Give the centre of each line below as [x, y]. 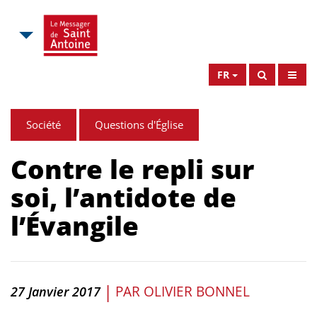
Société [44, 125]
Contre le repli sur [132, 169]
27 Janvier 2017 [56, 291]
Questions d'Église [139, 125]
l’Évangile [75, 225]
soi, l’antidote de [123, 197]
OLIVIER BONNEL [197, 291]
